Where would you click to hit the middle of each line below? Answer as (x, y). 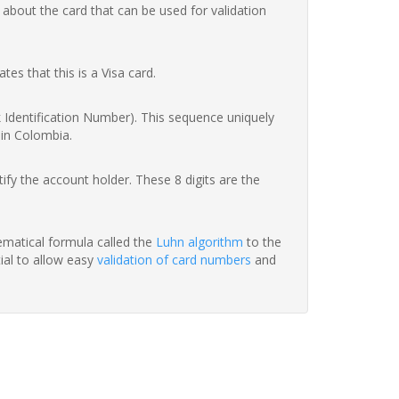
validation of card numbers (174, 260)
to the (262, 242)
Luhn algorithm (199, 242)
